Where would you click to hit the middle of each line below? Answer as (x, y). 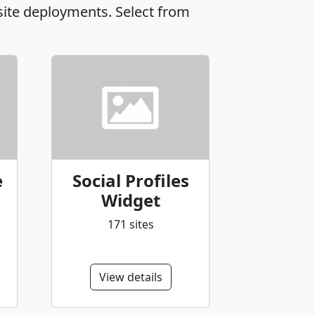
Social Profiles (130, 180)
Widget (130, 200)
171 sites (130, 224)
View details (130, 277)
